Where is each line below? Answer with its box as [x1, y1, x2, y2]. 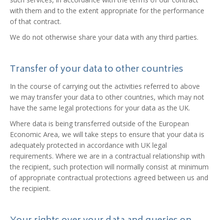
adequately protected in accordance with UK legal [10, 140, 167, 150]
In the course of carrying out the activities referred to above [10, 82, 200, 91]
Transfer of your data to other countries [10, 62, 183, 78]
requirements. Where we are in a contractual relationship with [10, 151, 205, 161]
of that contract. [10, 17, 61, 26]
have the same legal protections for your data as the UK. [10, 103, 190, 112]
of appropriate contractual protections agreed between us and [10, 173, 208, 182]
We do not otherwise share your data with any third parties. [10, 32, 198, 42]
